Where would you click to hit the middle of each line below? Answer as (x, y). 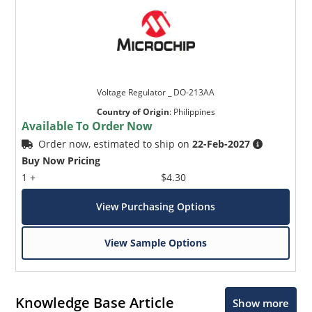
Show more (260, 303)
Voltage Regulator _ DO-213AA (156, 92)
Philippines (194, 111)
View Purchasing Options (156, 206)
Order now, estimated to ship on (116, 143)
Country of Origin (133, 111)
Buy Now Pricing (61, 160)
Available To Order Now (87, 126)
